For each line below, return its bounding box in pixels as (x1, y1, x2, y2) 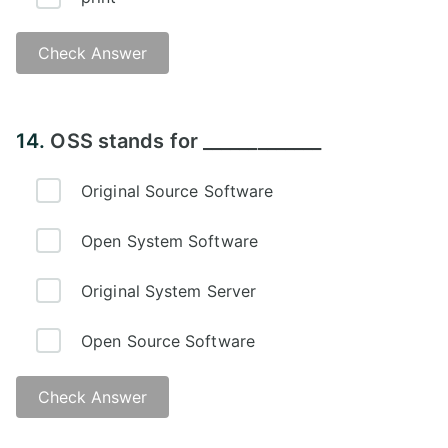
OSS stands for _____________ (50, 128, 322, 153)
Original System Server (81, 280, 257, 301)
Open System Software (81, 230, 258, 251)
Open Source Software (81, 330, 255, 351)
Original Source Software (81, 180, 274, 201)
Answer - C (32, 106, 123, 127)
